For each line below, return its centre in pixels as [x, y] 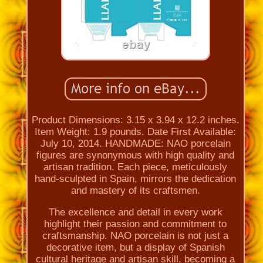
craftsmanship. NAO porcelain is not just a [136, 235]
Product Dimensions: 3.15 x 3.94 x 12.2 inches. [135, 120]
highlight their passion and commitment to [136, 224]
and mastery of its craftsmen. [135, 190]
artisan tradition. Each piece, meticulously [136, 167]
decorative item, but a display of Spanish [135, 247]
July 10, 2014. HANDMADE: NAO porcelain [135, 143]
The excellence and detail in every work [135, 212]
